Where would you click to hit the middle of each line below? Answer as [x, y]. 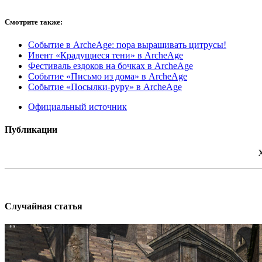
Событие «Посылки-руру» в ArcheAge [105, 87]
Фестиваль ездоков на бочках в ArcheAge [111, 66]
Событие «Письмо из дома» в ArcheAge [108, 77]
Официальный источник [77, 107]
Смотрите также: [34, 22]
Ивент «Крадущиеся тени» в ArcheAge [106, 56]
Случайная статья [44, 206]
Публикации [31, 130]
